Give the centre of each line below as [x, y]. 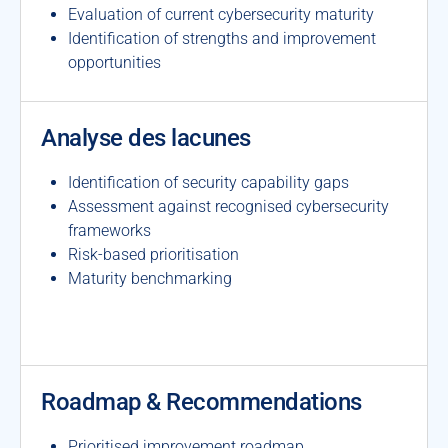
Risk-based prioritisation [154, 254]
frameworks [110, 230]
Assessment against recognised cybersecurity [229, 206]
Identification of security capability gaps [209, 182]
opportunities [115, 62]
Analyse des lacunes [146, 138]
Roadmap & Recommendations [201, 402]
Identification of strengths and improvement [222, 38]
